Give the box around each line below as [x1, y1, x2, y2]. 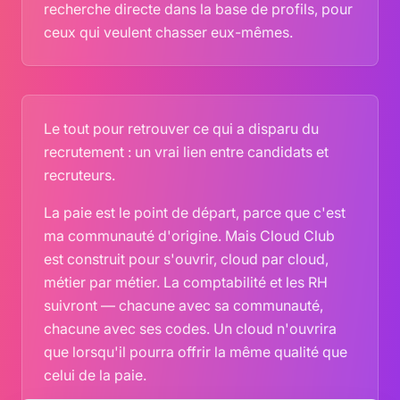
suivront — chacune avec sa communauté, [44, 296, 323, 314]
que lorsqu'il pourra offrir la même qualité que [44, 343, 347, 361]
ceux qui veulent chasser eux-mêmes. [44, 23, 293, 41]
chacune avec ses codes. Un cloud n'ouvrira [44, 320, 337, 337]
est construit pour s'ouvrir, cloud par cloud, [44, 250, 329, 268]
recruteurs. [44, 166, 115, 184]
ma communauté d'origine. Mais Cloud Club [44, 227, 335, 245]
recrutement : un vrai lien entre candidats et [44, 143, 329, 161]
